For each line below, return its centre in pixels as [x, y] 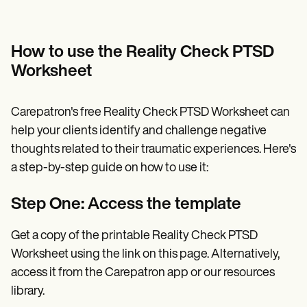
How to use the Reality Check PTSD [143, 52]
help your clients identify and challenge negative [139, 131]
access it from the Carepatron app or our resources [143, 273]
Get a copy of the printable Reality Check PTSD [134, 236]
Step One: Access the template [126, 205]
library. [28, 291]
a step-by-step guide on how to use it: [110, 168]
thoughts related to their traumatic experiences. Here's [153, 149]
